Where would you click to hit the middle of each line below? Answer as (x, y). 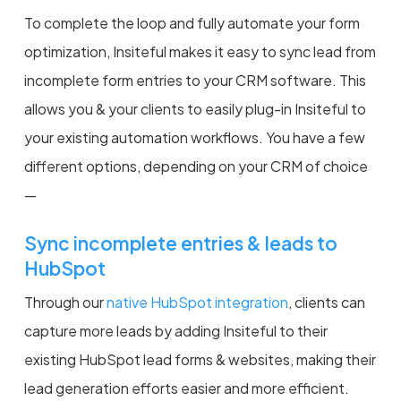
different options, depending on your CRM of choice (196, 166)
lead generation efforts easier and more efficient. (186, 388)
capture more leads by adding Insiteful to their (175, 330)
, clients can (326, 302)
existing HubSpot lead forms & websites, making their (200, 359)
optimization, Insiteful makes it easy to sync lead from (200, 51)
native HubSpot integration (197, 302)
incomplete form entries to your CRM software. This (195, 80)
